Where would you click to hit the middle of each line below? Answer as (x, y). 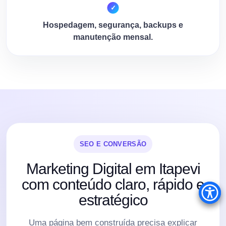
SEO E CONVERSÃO (113, 144)
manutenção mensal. (113, 37)
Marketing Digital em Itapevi (113, 168)
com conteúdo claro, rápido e (113, 184)
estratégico (113, 200)
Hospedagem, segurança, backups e (113, 25)
